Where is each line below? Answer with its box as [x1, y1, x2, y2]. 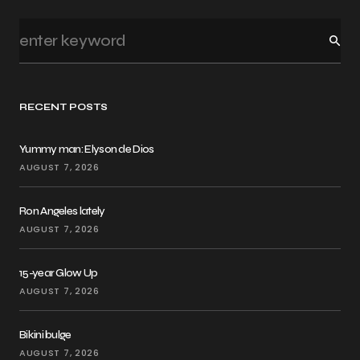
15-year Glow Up [19, 266, 99, 280]
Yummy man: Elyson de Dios [19, 142, 154, 157]
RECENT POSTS [19, 101, 108, 113]
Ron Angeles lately [19, 204, 105, 219]
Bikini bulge [19, 328, 72, 342]
